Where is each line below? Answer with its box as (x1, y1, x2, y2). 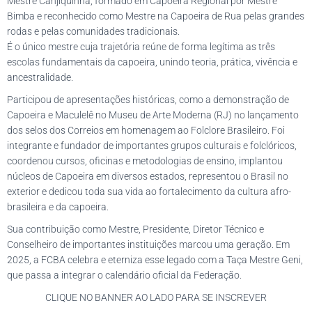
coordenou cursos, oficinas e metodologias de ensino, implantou (7, 155, 283, 166)
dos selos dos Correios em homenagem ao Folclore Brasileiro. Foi (7, 124, 285, 136)
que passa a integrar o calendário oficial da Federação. (7, 269, 242, 281)
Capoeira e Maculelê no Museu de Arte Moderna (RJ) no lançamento (7, 109, 299, 120)
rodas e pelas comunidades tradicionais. (7, 25, 180, 37)
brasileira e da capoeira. (7, 201, 109, 212)
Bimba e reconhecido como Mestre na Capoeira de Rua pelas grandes (7, 10, 304, 22)
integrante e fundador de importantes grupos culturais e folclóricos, (7, 139, 297, 151)
